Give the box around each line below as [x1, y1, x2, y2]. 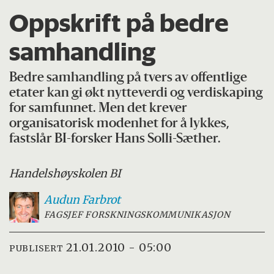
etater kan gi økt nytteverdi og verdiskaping [9, 87, 264, 100]
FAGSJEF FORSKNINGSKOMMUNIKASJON [43, 209, 231, 221]
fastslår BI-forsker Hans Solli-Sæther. [9, 133, 221, 146]
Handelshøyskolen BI [9, 166, 122, 181]
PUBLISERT [9, 242, 64, 254]
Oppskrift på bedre [9, 7, 229, 39]
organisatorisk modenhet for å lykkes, [9, 117, 230, 131]
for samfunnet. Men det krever [9, 102, 188, 116]
